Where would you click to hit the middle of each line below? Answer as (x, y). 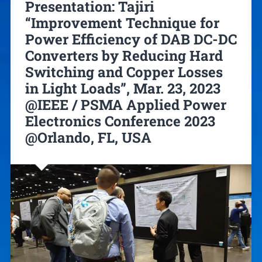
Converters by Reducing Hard (124, 55)
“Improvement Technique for (122, 23)
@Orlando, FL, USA (88, 137)
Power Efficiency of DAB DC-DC (131, 39)
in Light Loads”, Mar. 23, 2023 (123, 88)
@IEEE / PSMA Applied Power (125, 104)
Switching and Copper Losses (124, 72)
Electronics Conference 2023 (120, 121)
